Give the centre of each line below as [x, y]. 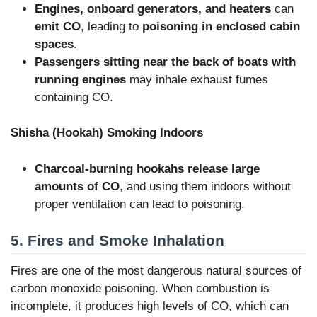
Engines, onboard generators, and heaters [153, 8]
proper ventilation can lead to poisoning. [140, 204]
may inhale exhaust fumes [197, 79]
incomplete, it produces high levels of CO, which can [150, 306]
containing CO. [74, 97]
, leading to [111, 26]
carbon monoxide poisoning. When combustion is [140, 288]
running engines [80, 79]
